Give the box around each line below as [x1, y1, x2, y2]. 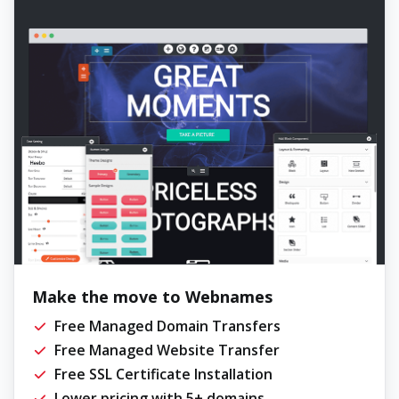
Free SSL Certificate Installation [54, 363, 273, 384]
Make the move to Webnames [32, 285, 273, 307]
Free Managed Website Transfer [54, 339, 280, 360]
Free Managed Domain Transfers [54, 315, 281, 336]
